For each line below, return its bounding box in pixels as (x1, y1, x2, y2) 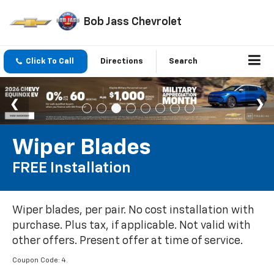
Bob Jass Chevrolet (83, 16, 182, 28)
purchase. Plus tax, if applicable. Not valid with (12, 220, 251, 232)
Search (169, 57, 198, 66)
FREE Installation (12, 161, 131, 176)
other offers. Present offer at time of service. (12, 235, 243, 247)
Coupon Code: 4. (12, 257, 68, 264)
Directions (100, 57, 143, 66)
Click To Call (26, 57, 74, 66)
